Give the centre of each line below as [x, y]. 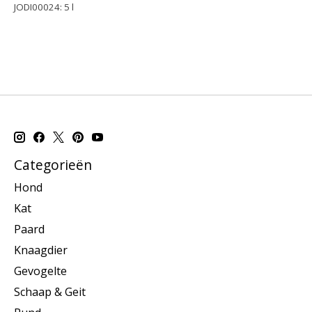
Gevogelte [40, 271]
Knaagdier [41, 250]
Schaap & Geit [50, 291]
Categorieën [53, 165]
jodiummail [37, 38]
